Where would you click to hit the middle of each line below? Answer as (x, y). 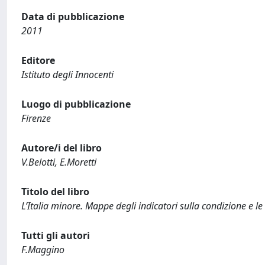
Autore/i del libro (62, 148)
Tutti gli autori (56, 235)
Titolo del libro (55, 192)
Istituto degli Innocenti (67, 75)
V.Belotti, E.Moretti (59, 162)
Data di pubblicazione (73, 17)
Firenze (36, 118)
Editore (38, 60)
